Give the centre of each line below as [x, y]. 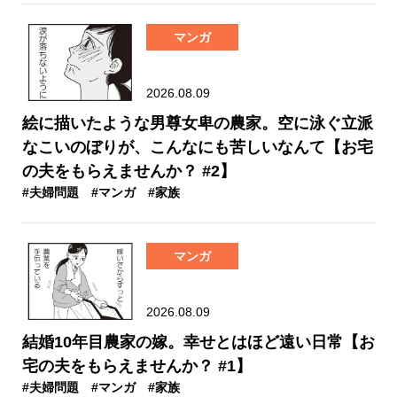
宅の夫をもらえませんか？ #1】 [137, 366]
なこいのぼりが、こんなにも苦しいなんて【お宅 [198, 147]
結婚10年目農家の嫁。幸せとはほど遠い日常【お [198, 342]
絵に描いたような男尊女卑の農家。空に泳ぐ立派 [198, 123]
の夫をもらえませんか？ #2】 [129, 171]
